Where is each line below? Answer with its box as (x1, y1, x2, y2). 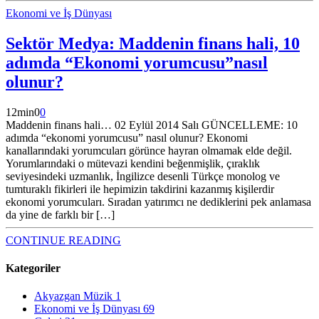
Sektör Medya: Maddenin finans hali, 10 (6, 33, 300, 53)
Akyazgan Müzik (34, 290, 115, 303)
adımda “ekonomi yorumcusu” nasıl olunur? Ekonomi (6, 131, 248, 144)
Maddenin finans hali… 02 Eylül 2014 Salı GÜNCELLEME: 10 (6, 118, 298, 131)
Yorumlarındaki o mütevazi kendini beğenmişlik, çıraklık (6, 157, 260, 169)
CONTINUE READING (6, 234, 121, 246)
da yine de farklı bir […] (6, 208, 115, 221)
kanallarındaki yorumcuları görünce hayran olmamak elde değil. (6, 144, 292, 157)
